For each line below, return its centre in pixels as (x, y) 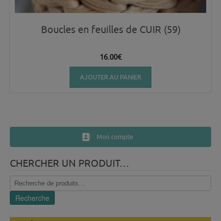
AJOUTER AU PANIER (110, 77)
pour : (18, 189)
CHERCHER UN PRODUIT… (70, 163)
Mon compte (115, 137)
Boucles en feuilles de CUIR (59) (110, 30)
